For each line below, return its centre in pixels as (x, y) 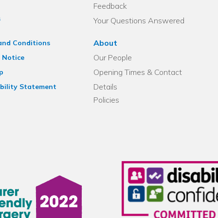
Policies (107, 100)
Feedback (110, 6)
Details (106, 87)
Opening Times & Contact (138, 72)
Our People (113, 57)
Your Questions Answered (139, 20)
